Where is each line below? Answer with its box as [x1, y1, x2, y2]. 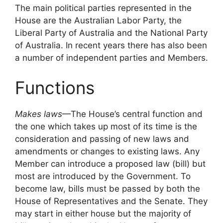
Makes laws [15, 109, 62, 119]
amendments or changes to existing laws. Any [15, 146, 200, 156]
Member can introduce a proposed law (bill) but [15, 158, 206, 169]
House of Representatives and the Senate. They [15, 196, 208, 206]
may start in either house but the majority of [15, 208, 191, 219]
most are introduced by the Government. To [15, 171, 191, 181]
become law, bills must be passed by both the [15, 183, 200, 194]
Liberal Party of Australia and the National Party [15, 28, 208, 38]
